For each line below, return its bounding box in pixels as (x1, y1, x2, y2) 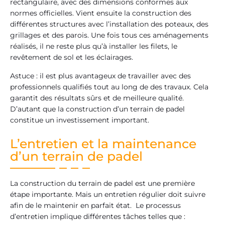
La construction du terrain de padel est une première (10, 178, 195, 188)
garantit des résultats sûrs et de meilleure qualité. (10, 93, 184, 102)
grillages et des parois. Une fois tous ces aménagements (10, 31, 208, 40)
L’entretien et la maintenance (10, 136, 196, 151)
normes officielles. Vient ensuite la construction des (10, 9, 191, 18)
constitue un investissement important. (10, 115, 149, 125)
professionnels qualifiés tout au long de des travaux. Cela (10, 82, 208, 91)
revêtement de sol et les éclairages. (10, 53, 133, 62)
